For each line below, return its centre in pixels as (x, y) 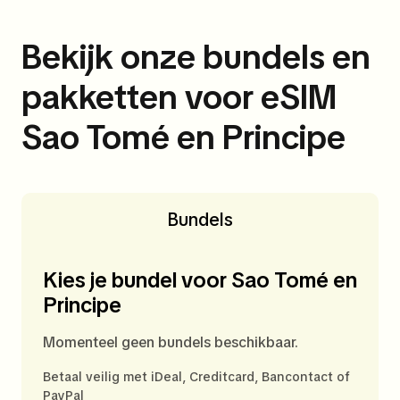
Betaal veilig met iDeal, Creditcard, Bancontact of (196, 377)
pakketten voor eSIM (179, 97)
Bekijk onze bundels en (196, 57)
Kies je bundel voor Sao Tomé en (200, 280)
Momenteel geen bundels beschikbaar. (171, 343)
